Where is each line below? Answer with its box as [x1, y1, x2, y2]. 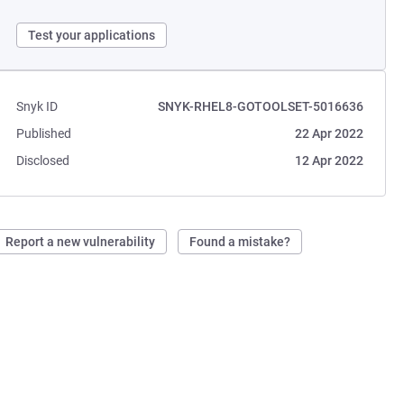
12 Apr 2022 [294, 153, 363, 168]
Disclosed [16, 153, 70, 168]
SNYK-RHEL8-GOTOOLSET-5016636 [157, 99, 363, 114]
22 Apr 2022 [294, 126, 363, 141]
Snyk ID [16, 99, 59, 114]
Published [16, 126, 72, 141]
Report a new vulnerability [5, 234, 156, 249]
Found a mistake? [189, 234, 291, 249]
